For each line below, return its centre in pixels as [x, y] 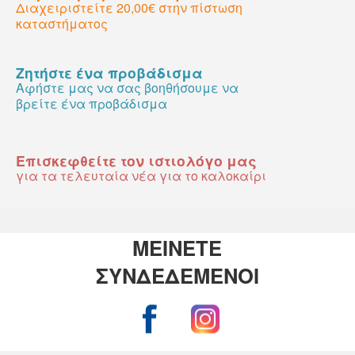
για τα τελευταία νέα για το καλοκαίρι [141, 175]
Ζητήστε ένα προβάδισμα [109, 72]
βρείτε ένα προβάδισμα [92, 103]
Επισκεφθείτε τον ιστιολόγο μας [136, 160]
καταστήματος [62, 23]
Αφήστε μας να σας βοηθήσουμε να [127, 87]
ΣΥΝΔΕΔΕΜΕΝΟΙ [177, 275]
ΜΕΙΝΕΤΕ [177, 247]
